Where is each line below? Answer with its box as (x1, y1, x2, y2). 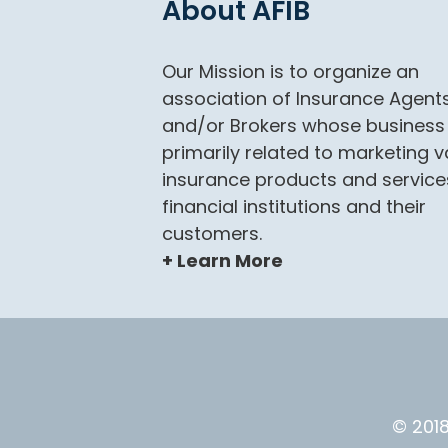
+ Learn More (162, 248, 283, 273)
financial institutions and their (162, 194, 426, 219)
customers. (162, 221, 262, 246)
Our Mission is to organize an (162, 59, 419, 84)
